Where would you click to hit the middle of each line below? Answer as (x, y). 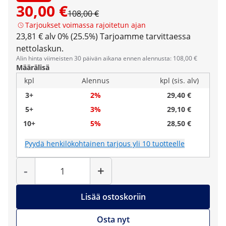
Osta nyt (113, 219)
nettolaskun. (40, 48)
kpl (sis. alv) (179, 80)
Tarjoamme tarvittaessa (145, 36)
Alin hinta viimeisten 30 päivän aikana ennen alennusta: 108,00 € (107, 58)
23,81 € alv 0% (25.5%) (57, 36)
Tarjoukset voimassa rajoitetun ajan (86, 25)
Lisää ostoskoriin (113, 197)
